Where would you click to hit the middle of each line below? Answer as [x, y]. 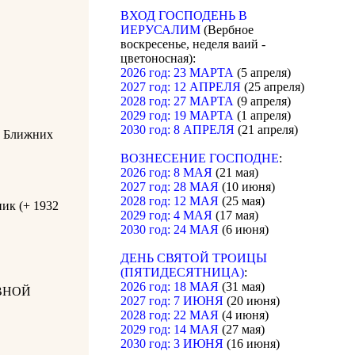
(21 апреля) [266, 130]
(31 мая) [242, 287]
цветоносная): [158, 59]
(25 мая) [242, 201]
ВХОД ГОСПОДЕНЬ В [184, 16]
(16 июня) [252, 344]
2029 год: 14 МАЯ [170, 330]
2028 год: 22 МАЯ [170, 315]
